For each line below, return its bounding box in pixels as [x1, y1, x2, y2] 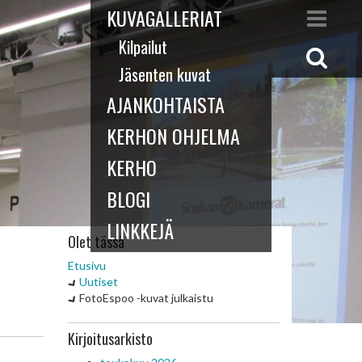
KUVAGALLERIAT [107, 3, 222, 32]
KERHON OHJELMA [107, 121, 240, 150]
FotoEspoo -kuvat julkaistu [76, 291, 213, 305]
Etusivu [67, 259, 106, 272]
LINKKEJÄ [107, 216, 174, 245]
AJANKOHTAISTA [107, 90, 225, 119]
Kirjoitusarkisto [67, 328, 153, 349]
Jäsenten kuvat [119, 62, 211, 86]
